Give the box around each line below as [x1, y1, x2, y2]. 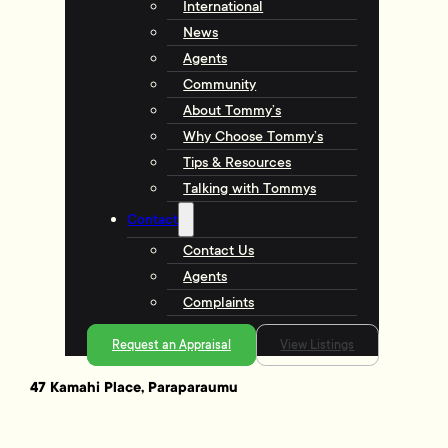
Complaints [183, 293, 255, 311]
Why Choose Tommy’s [183, 127, 324, 145]
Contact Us [183, 241, 255, 259]
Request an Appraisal [111, 337, 231, 353]
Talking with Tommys [183, 179, 317, 197]
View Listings [280, 337, 355, 353]
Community [183, 75, 257, 93]
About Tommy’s [183, 101, 282, 119]
